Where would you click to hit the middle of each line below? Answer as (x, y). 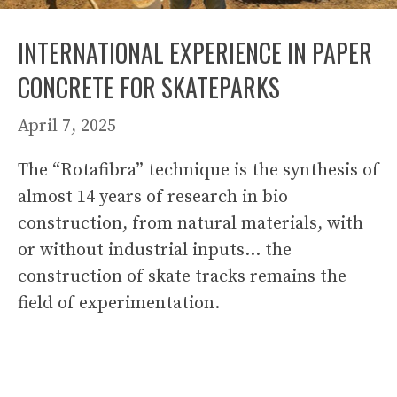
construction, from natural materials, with (191, 224)
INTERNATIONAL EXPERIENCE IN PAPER (195, 53)
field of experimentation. (119, 304)
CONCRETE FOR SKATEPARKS (149, 88)
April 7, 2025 (67, 127)
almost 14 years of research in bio (153, 198)
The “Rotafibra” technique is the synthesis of (198, 171)
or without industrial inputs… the (155, 251)
